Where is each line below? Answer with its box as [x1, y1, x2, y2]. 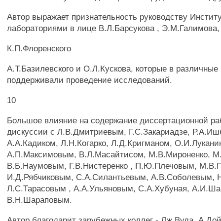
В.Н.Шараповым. [7, 195, 73, 205]
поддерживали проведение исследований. [7, 75, 173, 85]
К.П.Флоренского [7, 43, 72, 53]
